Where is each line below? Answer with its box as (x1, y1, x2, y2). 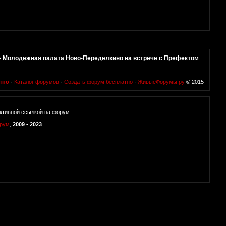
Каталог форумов (14, 79, 59, 85)
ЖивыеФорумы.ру (138, 79, 185, 85)
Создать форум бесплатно (64, 79, 133, 85)
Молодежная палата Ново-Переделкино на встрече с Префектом (3, 54, 199, 62)
